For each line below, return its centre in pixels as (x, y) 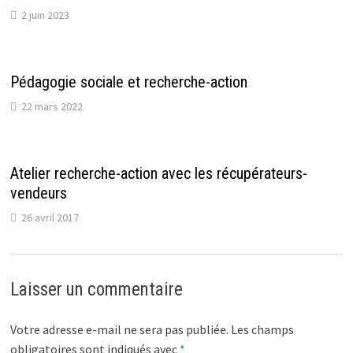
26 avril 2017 (50, 218)
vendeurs (39, 193)
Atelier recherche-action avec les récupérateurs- (159, 174)
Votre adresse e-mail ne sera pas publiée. (120, 330)
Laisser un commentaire (97, 290)
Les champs (263, 330)
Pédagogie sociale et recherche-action (129, 82)
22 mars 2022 (52, 107)
